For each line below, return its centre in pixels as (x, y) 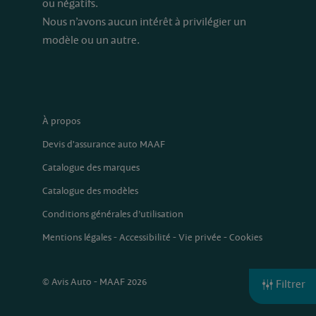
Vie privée (200, 237)
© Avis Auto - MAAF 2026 (95, 282)
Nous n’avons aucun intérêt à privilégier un (144, 22)
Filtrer (290, 284)
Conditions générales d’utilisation (113, 214)
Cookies (246, 237)
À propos (61, 121)
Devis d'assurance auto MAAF (104, 144)
